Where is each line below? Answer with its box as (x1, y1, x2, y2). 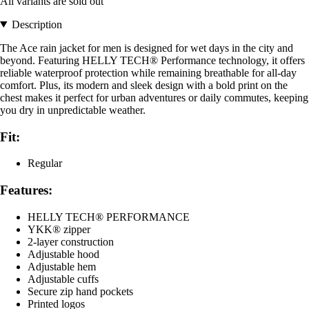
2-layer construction (28, 235, 114, 248)
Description (11, 18, 62, 30)
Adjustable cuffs (28, 272, 99, 285)
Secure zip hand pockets (28, 285, 133, 297)
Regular (28, 157, 62, 170)
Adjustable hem (28, 260, 96, 272)
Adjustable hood (28, 248, 99, 260)
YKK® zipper (28, 223, 90, 235)
